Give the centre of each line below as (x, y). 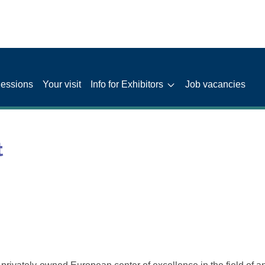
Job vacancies (216, 84)
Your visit (62, 84)
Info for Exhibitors (127, 84)
